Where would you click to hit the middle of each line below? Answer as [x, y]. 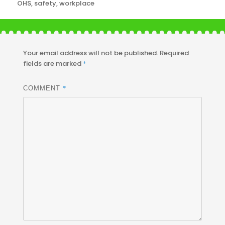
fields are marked [53, 64]
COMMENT [43, 88]
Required [175, 53]
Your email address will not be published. [91, 53]
